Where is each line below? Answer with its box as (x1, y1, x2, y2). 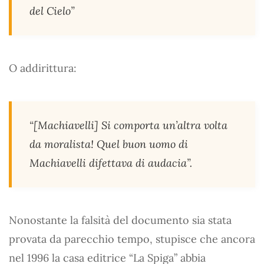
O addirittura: (9, 61, 77, 75)
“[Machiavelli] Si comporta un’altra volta (29, 118, 227, 132)
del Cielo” (29, 4, 75, 18)
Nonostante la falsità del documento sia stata (9, 213, 232, 227)
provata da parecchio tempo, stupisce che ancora (9, 232, 255, 246)
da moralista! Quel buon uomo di (29, 137, 188, 151)
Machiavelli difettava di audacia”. (29, 156, 192, 170)
